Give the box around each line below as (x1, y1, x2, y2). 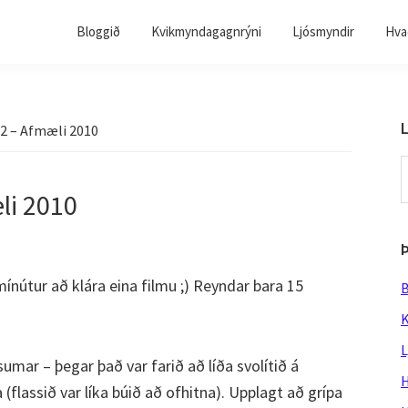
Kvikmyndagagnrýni (151, 23, 261, 40)
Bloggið (76, 23, 120, 40)
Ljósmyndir (292, 23, 354, 40)
